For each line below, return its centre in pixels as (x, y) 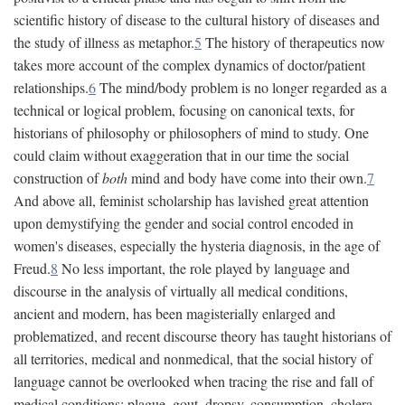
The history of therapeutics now (293, 42)
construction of (58, 178)
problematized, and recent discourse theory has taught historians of (202, 336)
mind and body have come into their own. (247, 178)
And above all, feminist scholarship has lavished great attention (191, 200)
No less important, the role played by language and (204, 268)
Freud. (32, 268)
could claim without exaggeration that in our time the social (181, 155)
